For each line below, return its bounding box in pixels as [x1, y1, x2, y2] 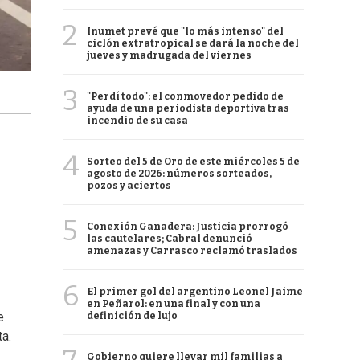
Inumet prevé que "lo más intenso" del [87, 26, 284, 37]
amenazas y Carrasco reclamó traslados [87, 245, 297, 256]
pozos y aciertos [87, 180, 171, 191]
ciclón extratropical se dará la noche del [87, 38, 299, 49]
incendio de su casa [87, 115, 188, 126]
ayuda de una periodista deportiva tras [87, 103, 289, 114]
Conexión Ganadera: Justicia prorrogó [87, 221, 288, 232]
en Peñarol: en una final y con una [87, 298, 260, 309]
